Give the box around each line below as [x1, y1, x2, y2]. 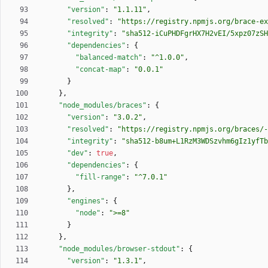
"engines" [67, 197, 105, 206]
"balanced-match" [75, 53, 142, 62]
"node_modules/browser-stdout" [59, 245, 180, 254]
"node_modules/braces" [59, 101, 147, 110]
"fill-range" [75, 173, 126, 182]
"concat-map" [75, 65, 126, 74]
